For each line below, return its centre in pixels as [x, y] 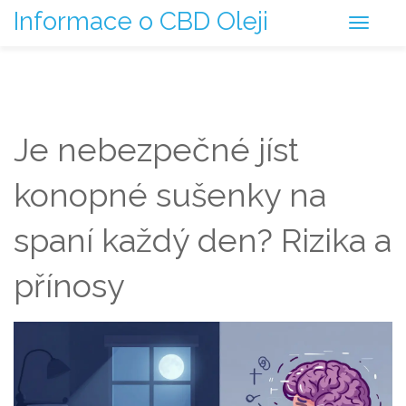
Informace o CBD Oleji [141, 21]
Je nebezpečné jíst [156, 150]
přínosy [69, 285]
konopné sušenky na [170, 195]
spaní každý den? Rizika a [203, 240]
